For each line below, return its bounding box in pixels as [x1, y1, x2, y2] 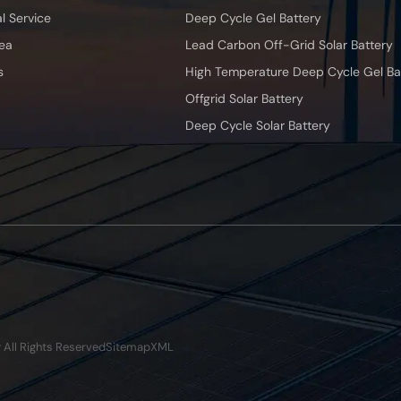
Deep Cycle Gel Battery [185, 10, 321, 27]
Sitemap [106, 339, 150, 355]
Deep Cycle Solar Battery [185, 117, 330, 134]
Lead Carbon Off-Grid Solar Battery [185, 37, 393, 54]
